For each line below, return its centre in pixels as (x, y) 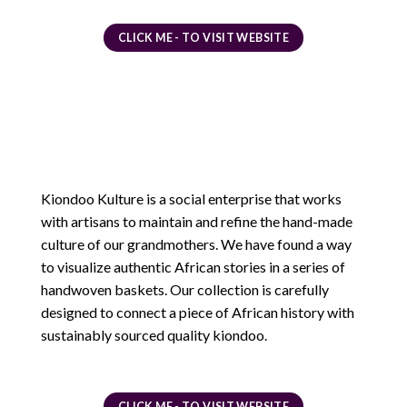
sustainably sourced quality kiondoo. (154, 335)
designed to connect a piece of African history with (198, 313)
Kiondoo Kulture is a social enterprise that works (191, 199)
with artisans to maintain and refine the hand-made (197, 222)
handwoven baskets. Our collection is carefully (185, 290)
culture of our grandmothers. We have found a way (196, 244)
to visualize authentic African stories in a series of (193, 267)
